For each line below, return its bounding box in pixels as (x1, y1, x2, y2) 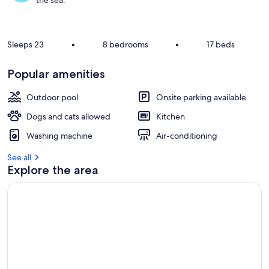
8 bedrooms (102, 39, 148, 50)
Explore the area (7, 163, 98, 177)
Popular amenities (7, 67, 105, 81)
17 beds (207, 39, 235, 50)
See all (7, 152, 31, 163)
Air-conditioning (156, 130, 217, 141)
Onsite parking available (156, 92, 246, 103)
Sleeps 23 (7, 39, 44, 50)
